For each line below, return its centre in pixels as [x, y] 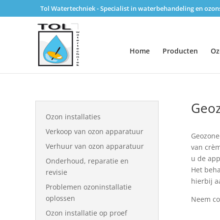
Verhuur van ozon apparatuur [95, 146]
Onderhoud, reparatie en [87, 161]
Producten [180, 51]
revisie [56, 172]
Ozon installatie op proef [86, 213]
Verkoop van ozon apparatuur [95, 131]
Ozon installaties [73, 117]
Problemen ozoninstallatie [89, 187]
